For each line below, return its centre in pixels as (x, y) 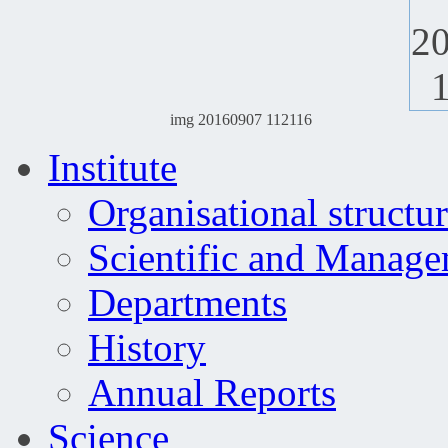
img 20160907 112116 (241, 119)
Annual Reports (212, 392)
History (147, 347)
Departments (187, 302)
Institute (112, 167)
